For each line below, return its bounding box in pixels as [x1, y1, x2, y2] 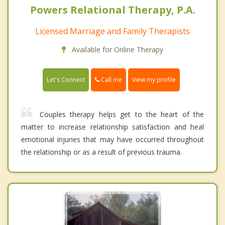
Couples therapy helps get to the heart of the [40, 109, 204, 120]
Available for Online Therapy [70, 45, 163, 55]
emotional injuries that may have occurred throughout [21, 135, 204, 145]
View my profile [132, 75, 176, 84]
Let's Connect [47, 75, 85, 84]
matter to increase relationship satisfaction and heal [21, 122, 204, 132]
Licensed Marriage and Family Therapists [35, 26, 190, 37]
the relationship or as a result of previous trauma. [21, 147, 182, 157]
